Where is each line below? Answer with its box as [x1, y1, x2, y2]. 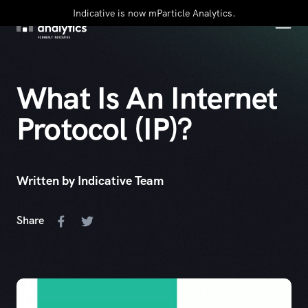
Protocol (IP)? [16, 109, 192, 149]
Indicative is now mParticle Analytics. [72, 7, 236, 19]
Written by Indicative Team [16, 173, 164, 188]
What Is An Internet [16, 78, 278, 118]
